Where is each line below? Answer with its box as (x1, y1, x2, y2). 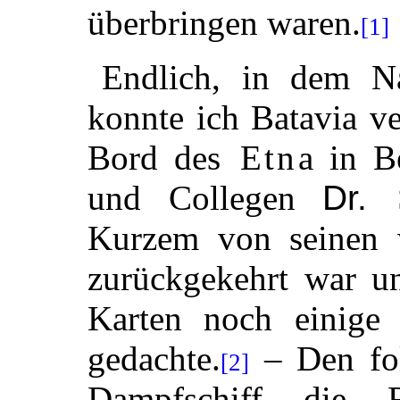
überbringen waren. (87, 3, 361, 42)
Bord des (87, 137, 237, 177)
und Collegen (87, 178, 323, 217)
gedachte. (87, 338, 221, 378)
